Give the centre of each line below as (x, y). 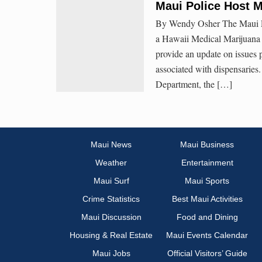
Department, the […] (194, 84)
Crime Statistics (111, 199)
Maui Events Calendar (207, 235)
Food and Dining (207, 217)
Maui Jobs (111, 254)
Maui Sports (207, 181)
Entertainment (207, 163)
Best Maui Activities (207, 199)
